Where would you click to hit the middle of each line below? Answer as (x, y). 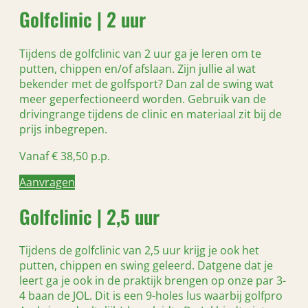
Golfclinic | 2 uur (82, 19)
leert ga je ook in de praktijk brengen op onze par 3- (153, 281)
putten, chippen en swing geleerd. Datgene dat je (146, 266)
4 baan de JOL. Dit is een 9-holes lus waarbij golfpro (151, 296)
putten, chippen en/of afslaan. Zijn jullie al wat (137, 69)
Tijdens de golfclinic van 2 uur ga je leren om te (140, 54)
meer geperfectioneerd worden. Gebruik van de (143, 99)
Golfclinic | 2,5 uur (89, 216)
